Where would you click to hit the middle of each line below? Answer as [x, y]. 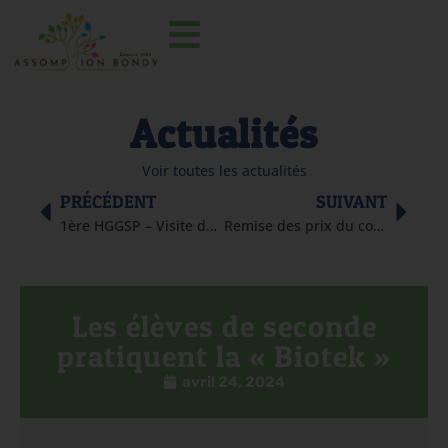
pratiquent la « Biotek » [224, 356]
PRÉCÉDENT [108, 201]
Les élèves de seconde [224, 326]
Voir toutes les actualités [224, 170]
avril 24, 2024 [233, 382]
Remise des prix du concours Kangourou [378, 225]
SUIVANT [351, 201]
